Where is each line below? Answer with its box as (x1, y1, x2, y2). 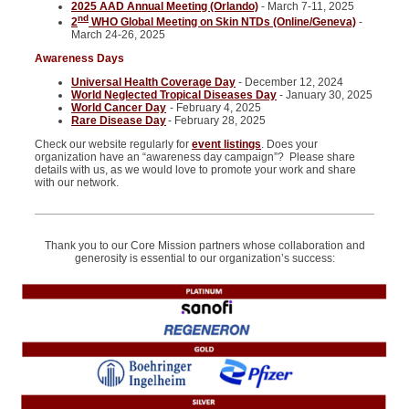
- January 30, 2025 (277, 89, 372, 101)
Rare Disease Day (71, 114, 166, 127)
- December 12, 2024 (236, 76, 343, 89)
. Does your (261, 138, 318, 151)
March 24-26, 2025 (71, 28, 165, 41)
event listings (192, 138, 261, 151)
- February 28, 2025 (168, 114, 266, 127)
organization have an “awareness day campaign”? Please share (35, 151, 355, 163)
